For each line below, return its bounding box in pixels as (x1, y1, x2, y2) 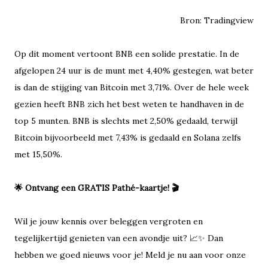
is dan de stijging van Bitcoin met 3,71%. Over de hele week (14, 82, 249, 93)
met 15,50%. (14, 149, 62, 160)
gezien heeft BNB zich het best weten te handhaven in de (14, 99, 244, 110)
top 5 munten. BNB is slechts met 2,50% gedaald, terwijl (14, 115, 237, 127)
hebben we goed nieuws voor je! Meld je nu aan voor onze (14, 249, 246, 261)
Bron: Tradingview (180, 15, 254, 26)
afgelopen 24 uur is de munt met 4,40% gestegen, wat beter (14, 65, 254, 77)
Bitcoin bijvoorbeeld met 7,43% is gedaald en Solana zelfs (14, 132, 241, 144)
